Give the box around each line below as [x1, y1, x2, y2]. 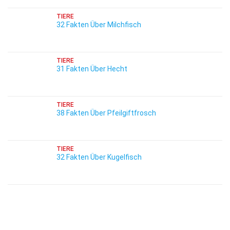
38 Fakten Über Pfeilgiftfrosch [56, 109, 156, 117]
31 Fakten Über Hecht [56, 65, 127, 73]
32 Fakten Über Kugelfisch [56, 153, 142, 161]
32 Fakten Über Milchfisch [56, 21, 141, 29]
